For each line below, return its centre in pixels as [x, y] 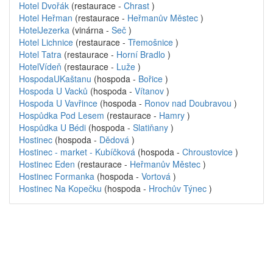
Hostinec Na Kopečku [62, 188]
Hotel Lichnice [46, 42]
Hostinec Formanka [58, 176]
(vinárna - [90, 30]
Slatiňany [151, 127]
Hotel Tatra [40, 54]
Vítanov [149, 91]
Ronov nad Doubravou [188, 103]
